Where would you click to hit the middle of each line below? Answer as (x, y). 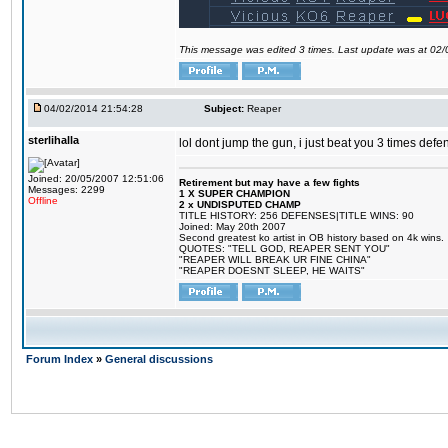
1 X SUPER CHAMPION (234, 193)
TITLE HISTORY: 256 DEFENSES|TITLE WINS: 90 (296, 215)
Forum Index (61, 359)
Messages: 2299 (66, 189)
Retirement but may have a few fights (269, 182)
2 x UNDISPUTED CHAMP (240, 204)
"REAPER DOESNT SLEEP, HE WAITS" (272, 270)
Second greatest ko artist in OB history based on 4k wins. (311, 237)
